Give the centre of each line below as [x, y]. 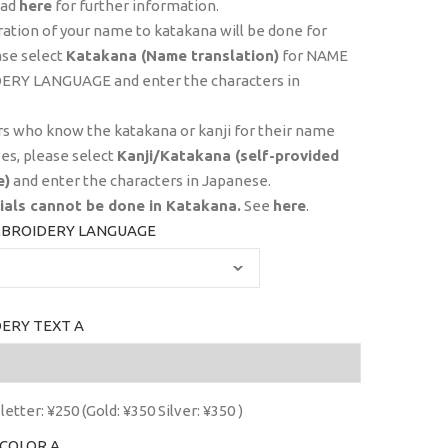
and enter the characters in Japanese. [140, 180]
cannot [55, 205]
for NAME [313, 55]
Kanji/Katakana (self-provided [227, 155]
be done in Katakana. [161, 205]
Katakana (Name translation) [172, 55]
